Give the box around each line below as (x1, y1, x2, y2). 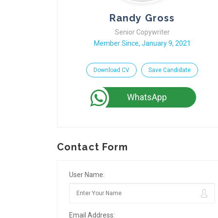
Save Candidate (148, 67, 191, 73)
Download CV (93, 67, 129, 73)
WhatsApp (127, 92, 167, 102)
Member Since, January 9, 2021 (93, 39, 191, 47)
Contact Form (57, 141, 128, 153)
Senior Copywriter (114, 28, 170, 36)
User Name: (69, 171, 105, 179)
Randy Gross (109, 12, 175, 24)
